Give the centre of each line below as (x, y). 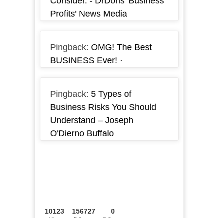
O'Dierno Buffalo (82, 134)
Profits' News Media (88, 14)
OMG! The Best (121, 47)
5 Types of (111, 94)
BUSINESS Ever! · (86, 61)
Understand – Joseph (91, 120)
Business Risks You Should (103, 107)
